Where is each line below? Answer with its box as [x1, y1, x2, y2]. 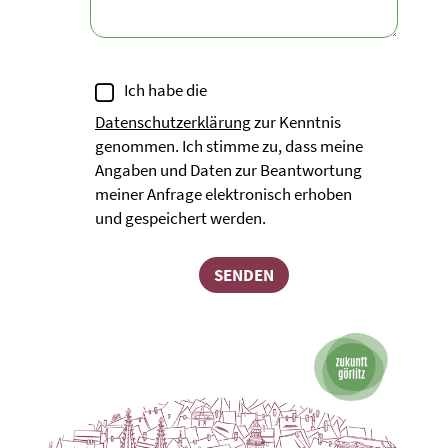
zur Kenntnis [251, 110, 341, 133]
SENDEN [214, 263, 274, 286]
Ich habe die [124, 79, 207, 101]
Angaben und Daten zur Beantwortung [95, 158, 362, 181]
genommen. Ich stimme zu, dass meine [95, 134, 363, 157]
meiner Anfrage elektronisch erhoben [95, 182, 352, 205]
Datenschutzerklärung [95, 110, 251, 133]
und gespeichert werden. [95, 206, 266, 229]
